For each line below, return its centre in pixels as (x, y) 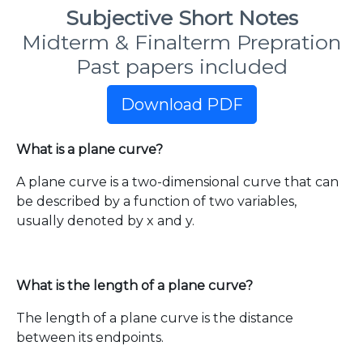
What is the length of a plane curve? (135, 286)
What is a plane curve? (90, 149)
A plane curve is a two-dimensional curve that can (177, 182)
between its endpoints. (90, 337)
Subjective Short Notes (181, 18)
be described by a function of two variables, (156, 201)
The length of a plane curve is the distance (155, 318)
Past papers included (181, 66)
